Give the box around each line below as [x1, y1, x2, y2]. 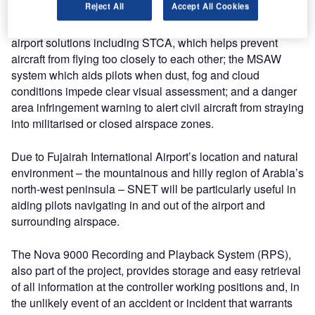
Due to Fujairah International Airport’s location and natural [11, 148, 298, 165]
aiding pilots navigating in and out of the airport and [11, 197, 265, 214]
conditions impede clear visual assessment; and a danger [11, 83, 297, 100]
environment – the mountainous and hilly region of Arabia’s [11, 165, 304, 181]
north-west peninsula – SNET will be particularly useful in [11, 181, 296, 198]
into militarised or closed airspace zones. [11, 115, 214, 132]
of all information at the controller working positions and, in [11, 278, 300, 295]
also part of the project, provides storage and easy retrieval [11, 262, 301, 279]
